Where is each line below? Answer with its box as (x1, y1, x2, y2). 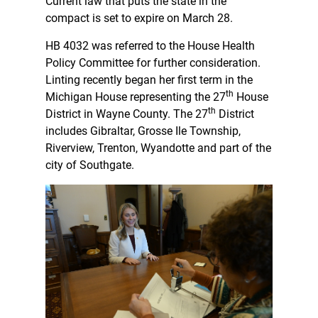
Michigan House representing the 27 (45, 89, 226, 104)
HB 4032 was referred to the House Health (45, 38, 255, 53)
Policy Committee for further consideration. (45, 55, 261, 70)
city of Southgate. (45, 158, 137, 172)
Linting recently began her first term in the (45, 72, 253, 87)
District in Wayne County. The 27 (45, 106, 208, 121)
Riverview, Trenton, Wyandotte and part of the (45, 141, 271, 155)
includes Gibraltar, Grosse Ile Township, (45, 124, 241, 138)
